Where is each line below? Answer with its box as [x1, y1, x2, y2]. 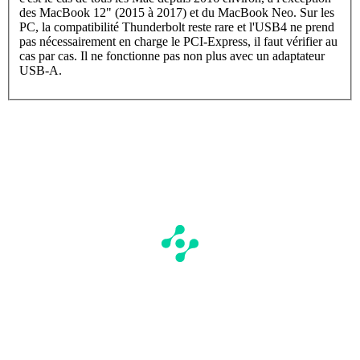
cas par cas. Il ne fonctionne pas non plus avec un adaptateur [19, 48, 325, 63]
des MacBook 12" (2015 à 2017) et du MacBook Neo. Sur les [19, 5, 334, 19]
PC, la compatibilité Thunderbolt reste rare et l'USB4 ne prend [19, 19, 334, 34]
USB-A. [19, 63, 62, 77]
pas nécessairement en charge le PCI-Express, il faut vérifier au [19, 34, 337, 48]
